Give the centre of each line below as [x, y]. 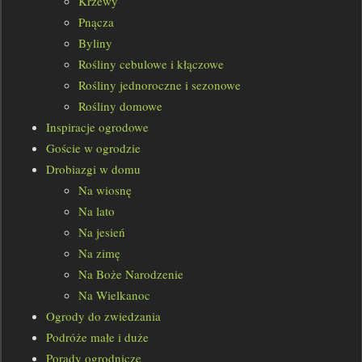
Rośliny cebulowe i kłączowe [151, 64]
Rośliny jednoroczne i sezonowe [160, 85]
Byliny [95, 43]
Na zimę [99, 253]
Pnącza [96, 22]
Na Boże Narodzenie [131, 274]
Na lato [97, 211]
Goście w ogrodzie [93, 148]
